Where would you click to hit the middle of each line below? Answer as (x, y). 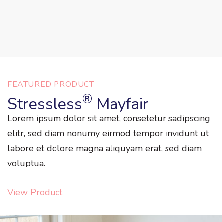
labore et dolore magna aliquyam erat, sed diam (105, 148)
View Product (35, 193)
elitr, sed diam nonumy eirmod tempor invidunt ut (108, 134)
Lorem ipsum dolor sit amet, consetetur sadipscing (109, 119)
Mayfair (120, 104)
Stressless (45, 104)
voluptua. (26, 163)
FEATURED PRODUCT (51, 84)
